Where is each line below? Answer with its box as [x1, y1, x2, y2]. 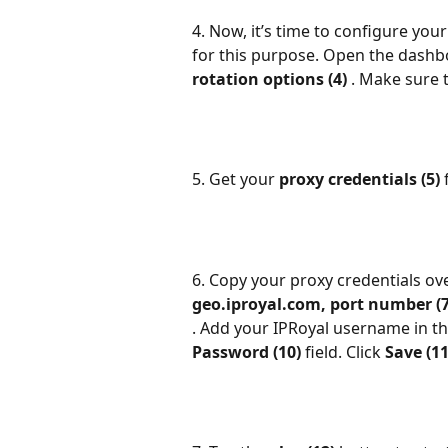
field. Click [305, 341, 385, 363]
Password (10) [192, 341, 305, 363]
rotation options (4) [192, 68, 351, 91]
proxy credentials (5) [279, 168, 444, 191]
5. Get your [192, 168, 279, 191]
